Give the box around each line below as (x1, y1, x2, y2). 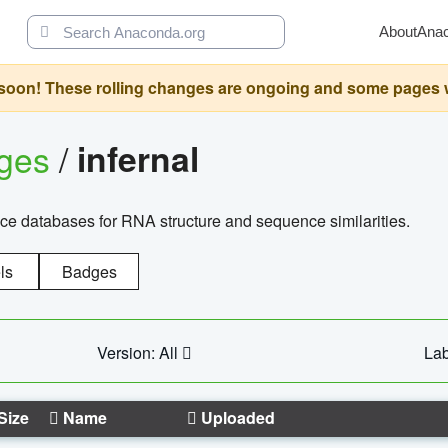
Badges (61, 259, 117, 283)
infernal (77, 134, 199, 183)
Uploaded (197, 405, 275, 429)
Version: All (96, 340, 182, 364)
